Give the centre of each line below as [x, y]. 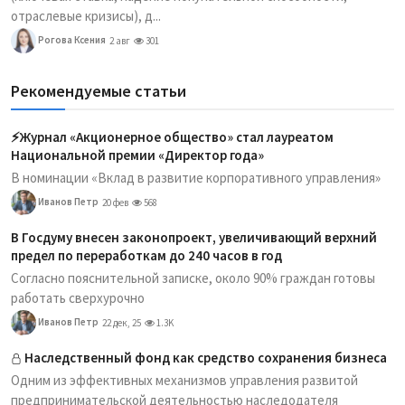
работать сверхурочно [78, 297]
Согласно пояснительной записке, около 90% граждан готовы [193, 278]
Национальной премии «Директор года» [137, 155]
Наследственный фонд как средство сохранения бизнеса [206, 357]
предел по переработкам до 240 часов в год [146, 255]
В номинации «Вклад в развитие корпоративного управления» [196, 177]
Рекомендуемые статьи [99, 90]
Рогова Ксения [71, 39]
